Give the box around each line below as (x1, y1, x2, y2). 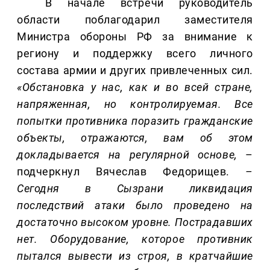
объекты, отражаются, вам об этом (17, 131, 253, 145)
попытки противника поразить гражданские (17, 115, 253, 128)
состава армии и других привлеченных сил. (17, 64, 253, 77)
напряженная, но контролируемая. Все (17, 98, 253, 111)
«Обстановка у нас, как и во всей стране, (17, 81, 253, 94)
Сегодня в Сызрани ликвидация (17, 182, 253, 195)
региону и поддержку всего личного (17, 47, 253, 60)
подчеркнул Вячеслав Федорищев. (17, 165, 246, 178)
